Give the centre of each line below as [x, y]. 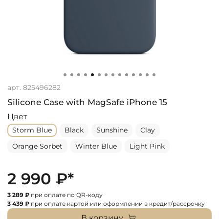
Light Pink [147, 146]
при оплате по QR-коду [66, 195]
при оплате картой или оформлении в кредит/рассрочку [117, 203]
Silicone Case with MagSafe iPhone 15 [87, 102]
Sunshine [112, 130]
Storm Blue [32, 130]
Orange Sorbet [37, 146]
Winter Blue [96, 146]
